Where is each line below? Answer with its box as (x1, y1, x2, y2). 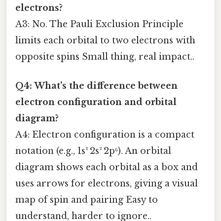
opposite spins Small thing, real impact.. (15, 51, 194, 62)
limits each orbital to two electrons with (15, 35, 195, 46)
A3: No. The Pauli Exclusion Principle (15, 18, 184, 30)
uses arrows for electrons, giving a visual (15, 178, 198, 189)
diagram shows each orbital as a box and (15, 162, 198, 173)
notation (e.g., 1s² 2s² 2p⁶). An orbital (15, 146, 171, 157)
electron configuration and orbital (15, 97, 177, 108)
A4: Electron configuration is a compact (15, 129, 194, 141)
